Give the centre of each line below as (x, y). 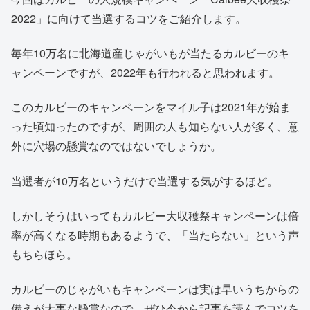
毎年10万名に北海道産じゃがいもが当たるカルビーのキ (150, 53)
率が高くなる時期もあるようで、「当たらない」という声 (155, 235)
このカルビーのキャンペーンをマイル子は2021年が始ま (151, 107)
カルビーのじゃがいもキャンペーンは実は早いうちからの (155, 289)
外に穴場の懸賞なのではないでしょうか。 (116, 146)
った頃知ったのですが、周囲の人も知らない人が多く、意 (155, 127)
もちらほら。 (44, 255)
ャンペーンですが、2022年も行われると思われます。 (145, 72)
